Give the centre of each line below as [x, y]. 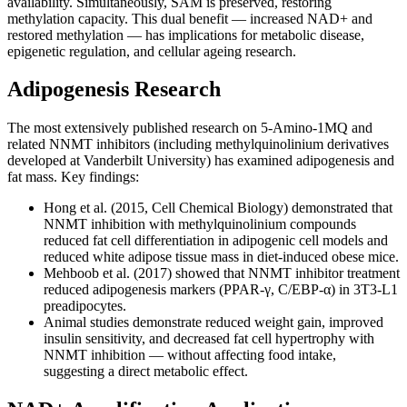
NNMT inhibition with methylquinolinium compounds [200, 224]
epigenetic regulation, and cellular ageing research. [152, 51]
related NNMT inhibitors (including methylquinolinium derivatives [198, 144]
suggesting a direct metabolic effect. [146, 372]
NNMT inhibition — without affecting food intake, [190, 355]
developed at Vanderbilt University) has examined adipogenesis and [201, 161]
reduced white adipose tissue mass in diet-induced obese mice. [221, 257]
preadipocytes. [85, 306]
